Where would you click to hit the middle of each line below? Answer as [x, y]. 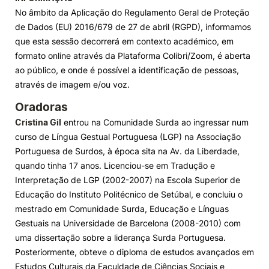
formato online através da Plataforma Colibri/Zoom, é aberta [133, 56]
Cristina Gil [38, 122]
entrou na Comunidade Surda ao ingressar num [155, 122]
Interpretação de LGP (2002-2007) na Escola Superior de [128, 180]
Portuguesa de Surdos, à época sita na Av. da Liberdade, [127, 151]
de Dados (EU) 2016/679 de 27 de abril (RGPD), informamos [133, 27]
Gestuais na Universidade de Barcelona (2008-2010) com [128, 223]
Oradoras [41, 107]
